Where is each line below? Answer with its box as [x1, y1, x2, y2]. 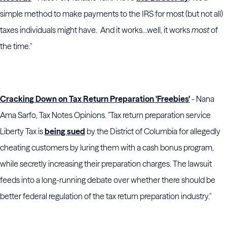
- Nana [190, 94, 214, 104]
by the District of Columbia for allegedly [85, 126, 220, 136]
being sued [45, 126, 85, 136]
